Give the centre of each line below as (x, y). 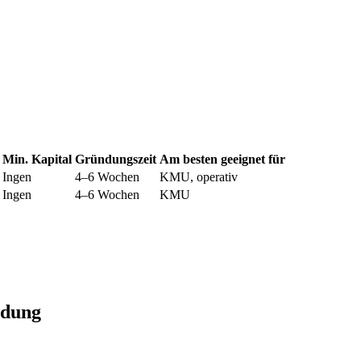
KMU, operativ (199, 177)
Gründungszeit (116, 160)
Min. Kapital (37, 160)
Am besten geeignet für (222, 160)
